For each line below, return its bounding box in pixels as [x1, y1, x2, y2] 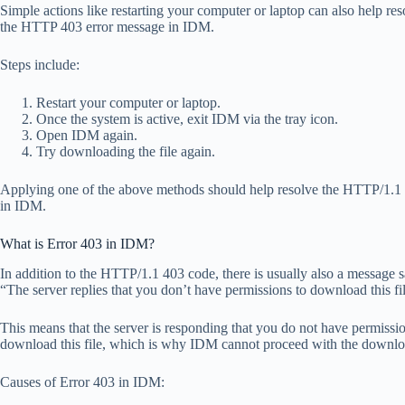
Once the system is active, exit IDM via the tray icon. [36, 110, 338, 127]
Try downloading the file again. [36, 143, 215, 159]
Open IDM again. [36, 127, 137, 143]
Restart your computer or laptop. [36, 94, 221, 110]
